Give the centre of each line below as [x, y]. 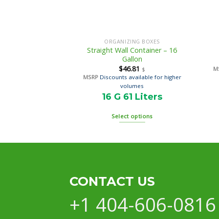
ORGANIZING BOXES [132, 42]
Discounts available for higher [140, 77]
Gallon [132, 59]
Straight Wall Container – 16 [132, 50]
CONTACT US [112, 181]
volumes [132, 86]
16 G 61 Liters [132, 97]
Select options [132, 116]
